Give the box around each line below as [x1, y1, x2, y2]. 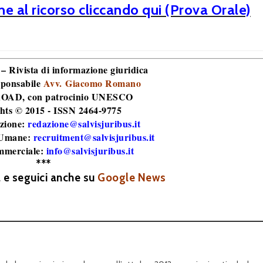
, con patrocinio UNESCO [22, 90, 133, 103]
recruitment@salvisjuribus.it [33, 130, 155, 144]
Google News [97, 171, 166, 184]
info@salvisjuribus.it [46, 144, 134, 157]
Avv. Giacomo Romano [43, 76, 141, 90]
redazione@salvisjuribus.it [28, 117, 141, 130]
